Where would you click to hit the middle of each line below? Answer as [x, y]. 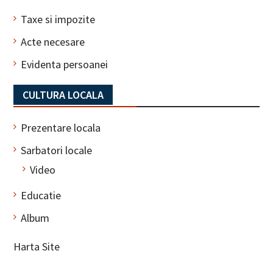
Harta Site [36, 247]
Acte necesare [52, 42]
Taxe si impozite [58, 19]
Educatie [41, 196]
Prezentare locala [60, 128]
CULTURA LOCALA [63, 95]
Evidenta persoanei [64, 65]
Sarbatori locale [56, 151]
